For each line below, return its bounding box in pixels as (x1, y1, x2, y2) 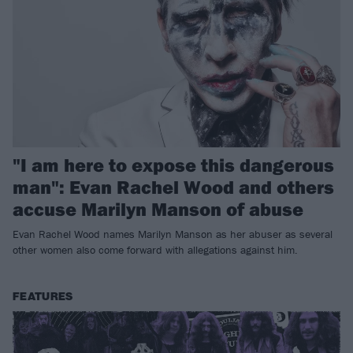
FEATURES (13, 289, 73, 303)
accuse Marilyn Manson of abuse (13, 196, 303, 221)
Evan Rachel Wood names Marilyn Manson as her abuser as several (13, 226, 333, 241)
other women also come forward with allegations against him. (13, 242, 298, 257)
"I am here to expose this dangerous (13, 152, 334, 176)
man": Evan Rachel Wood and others (13, 174, 334, 199)
